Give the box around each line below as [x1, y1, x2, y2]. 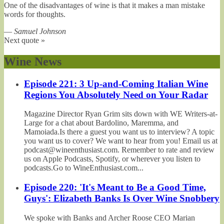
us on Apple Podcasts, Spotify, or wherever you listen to [24, 154, 200, 163]
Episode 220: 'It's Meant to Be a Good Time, [24, 181, 206, 192]
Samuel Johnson [14, 26, 66, 35]
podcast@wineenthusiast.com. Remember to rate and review [24, 145, 214, 154]
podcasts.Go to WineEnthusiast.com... [24, 163, 143, 172]
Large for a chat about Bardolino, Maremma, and [24, 118, 178, 127]
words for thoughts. [4, 9, 65, 18]
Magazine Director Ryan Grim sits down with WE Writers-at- [24, 109, 217, 118]
